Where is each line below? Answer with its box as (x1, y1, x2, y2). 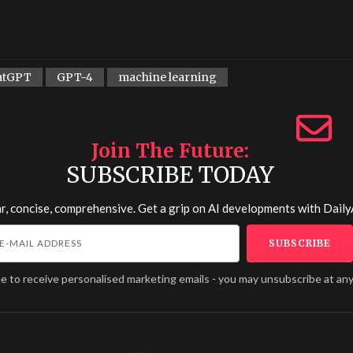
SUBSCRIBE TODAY (66, 161, 274, 189)
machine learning (118, 70, 217, 84)
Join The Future (91, 139, 244, 163)
